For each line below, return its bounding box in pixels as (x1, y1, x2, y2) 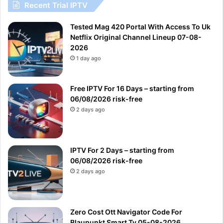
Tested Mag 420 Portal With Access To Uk (70, 22, 211, 31)
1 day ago (76, 54, 101, 62)
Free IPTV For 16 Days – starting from (70, 84, 194, 93)
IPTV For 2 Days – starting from (70, 145, 174, 154)
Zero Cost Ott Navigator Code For (70, 207, 182, 216)
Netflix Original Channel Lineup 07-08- (70, 32, 202, 41)
